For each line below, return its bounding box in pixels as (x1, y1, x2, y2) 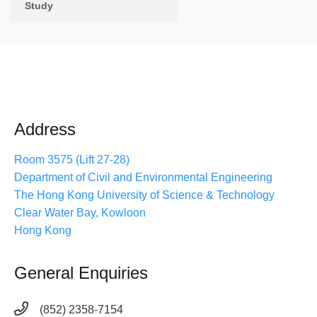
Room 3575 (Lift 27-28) (14, 154, 129, 166)
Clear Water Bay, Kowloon (14, 207, 146, 219)
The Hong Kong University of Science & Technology (14, 189, 275, 202)
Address (14, 120, 76, 139)
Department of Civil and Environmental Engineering (14, 171, 272, 184)
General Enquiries (14, 263, 148, 283)
